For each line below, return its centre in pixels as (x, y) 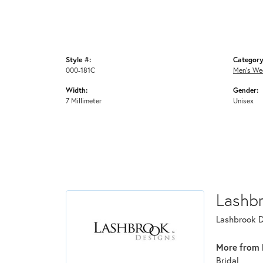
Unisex (243, 101)
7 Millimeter (84, 101)
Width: (77, 90)
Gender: (246, 90)
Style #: (78, 60)
